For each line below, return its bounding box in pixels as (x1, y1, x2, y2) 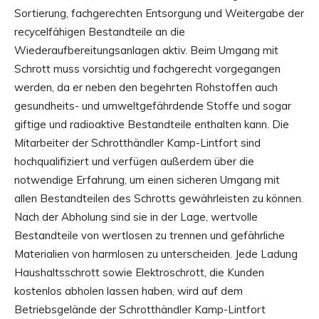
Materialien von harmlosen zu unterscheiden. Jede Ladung (14, 247, 298, 261)
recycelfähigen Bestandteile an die (14, 25, 185, 39)
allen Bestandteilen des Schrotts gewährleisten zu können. (14, 192, 303, 206)
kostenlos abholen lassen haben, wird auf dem (14, 284, 243, 298)
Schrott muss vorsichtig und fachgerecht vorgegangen (14, 62, 281, 76)
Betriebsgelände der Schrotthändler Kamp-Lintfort (14, 303, 266, 317)
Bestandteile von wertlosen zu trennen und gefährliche (14, 229, 285, 243)
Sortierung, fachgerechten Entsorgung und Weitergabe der (14, 6, 304, 21)
